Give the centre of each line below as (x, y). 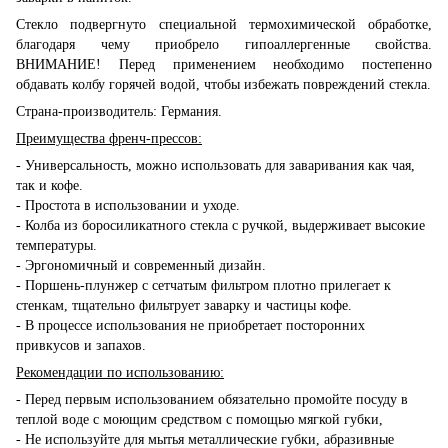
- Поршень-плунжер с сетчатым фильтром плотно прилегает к (203, 285)
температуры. (56, 245)
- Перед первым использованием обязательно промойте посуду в (212, 399)
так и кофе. (49, 185)
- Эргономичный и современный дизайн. (141, 265)
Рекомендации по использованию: (120, 372)
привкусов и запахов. (81, 345)
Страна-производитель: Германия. (119, 111)
